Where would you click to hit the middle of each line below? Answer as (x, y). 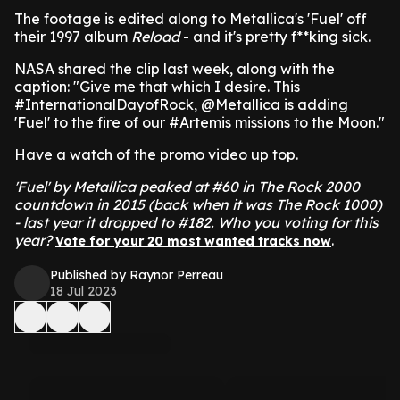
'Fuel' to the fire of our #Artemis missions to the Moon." (200, 122)
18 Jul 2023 (83, 291)
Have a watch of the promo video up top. (156, 154)
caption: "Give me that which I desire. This (157, 87)
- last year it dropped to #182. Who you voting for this (196, 222)
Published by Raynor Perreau (137, 275)
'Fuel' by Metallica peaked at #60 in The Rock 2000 (187, 187)
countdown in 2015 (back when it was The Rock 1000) (198, 204)
